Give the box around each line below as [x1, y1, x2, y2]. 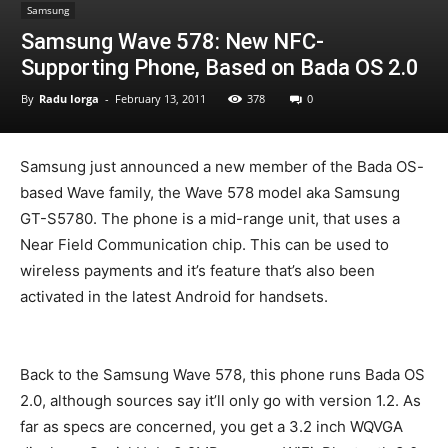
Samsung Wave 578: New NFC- [21, 29, 324, 54]
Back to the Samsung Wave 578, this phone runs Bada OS [20, 365, 425, 384]
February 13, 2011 [115, 91, 206, 106]
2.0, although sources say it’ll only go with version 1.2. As [20, 391, 421, 410]
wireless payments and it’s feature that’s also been [20, 261, 375, 280]
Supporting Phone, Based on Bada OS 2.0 [21, 55, 419, 80]
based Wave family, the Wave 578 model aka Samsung [20, 183, 400, 202]
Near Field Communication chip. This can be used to [20, 235, 389, 254]
